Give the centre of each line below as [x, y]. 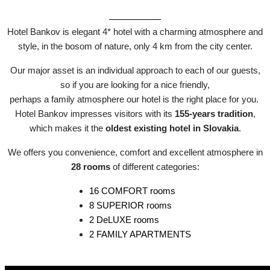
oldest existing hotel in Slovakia [172, 128]
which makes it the [67, 128]
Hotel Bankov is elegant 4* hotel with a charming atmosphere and [135, 31]
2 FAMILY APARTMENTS [140, 234]
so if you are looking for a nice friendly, [135, 84]
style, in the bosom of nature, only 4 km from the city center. [135, 46]
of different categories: [155, 166]
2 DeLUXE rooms [124, 219]
